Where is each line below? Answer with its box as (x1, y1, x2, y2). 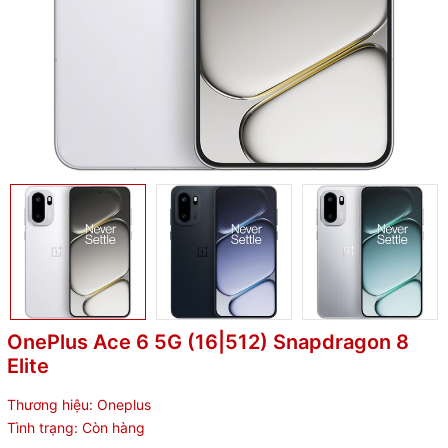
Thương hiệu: (7, 396, 93, 413)
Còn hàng (82, 419, 145, 436)
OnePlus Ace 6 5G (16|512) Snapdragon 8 (7, 330, 409, 354)
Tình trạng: (7, 419, 78, 436)
